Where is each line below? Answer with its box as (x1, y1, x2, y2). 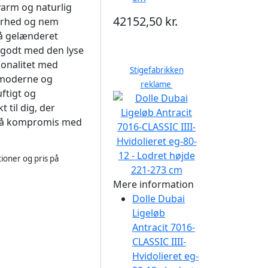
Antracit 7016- (132, 221, 195, 234)
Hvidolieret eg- (132, 249, 199, 263)
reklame (140, 79, 173, 90)
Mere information (113, 178, 194, 191)
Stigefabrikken (129, 65, 184, 75)
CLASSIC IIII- (132, 235, 186, 248)
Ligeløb (132, 206, 165, 220)
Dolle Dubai (132, 192, 185, 205)
